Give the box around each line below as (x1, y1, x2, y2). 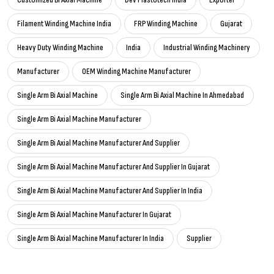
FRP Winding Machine (134, 18, 198, 29)
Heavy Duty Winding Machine (17, 42, 103, 53)
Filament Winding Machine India (17, 18, 111, 29)
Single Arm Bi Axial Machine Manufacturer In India (17, 233, 164, 244)
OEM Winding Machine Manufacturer (82, 66, 191, 77)
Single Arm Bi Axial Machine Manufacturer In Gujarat (17, 209, 171, 220)
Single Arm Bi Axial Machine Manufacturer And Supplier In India (17, 185, 202, 196)
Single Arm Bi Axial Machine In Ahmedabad (120, 90, 244, 101)
